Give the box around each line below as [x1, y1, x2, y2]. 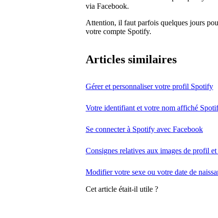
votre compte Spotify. [86, 27, 151, 36]
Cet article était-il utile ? [86, 184, 158, 193]
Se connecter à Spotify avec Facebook [86, 125, 203, 134]
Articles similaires [86, 53, 177, 66]
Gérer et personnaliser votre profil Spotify [86, 82, 213, 91]
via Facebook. [86, 1, 129, 10]
